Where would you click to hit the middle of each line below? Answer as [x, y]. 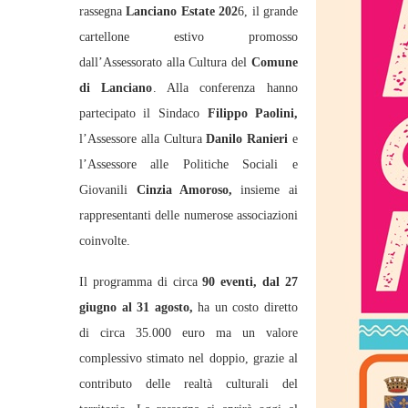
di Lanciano [116, 88]
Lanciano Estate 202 [182, 11]
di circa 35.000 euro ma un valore [189, 333]
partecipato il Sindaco [143, 113]
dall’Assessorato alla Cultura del [165, 62]
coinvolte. [105, 241]
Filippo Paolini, [252, 113]
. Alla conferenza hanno [225, 88]
